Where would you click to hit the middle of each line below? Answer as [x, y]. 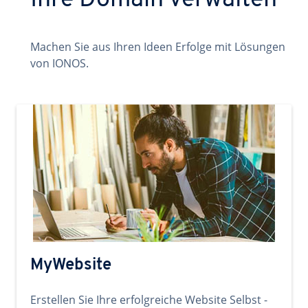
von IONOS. [59, 63]
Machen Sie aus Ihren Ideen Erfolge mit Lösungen [158, 47]
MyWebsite [71, 265]
